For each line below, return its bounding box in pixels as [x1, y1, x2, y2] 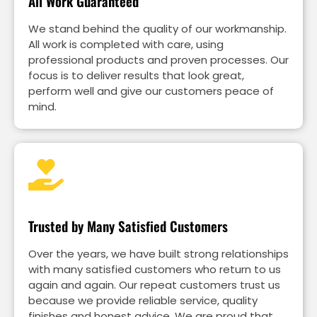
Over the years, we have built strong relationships [28, 246, 289, 261]
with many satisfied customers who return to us [28, 261, 281, 277]
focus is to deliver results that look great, [28, 67, 244, 83]
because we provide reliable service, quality [28, 292, 258, 308]
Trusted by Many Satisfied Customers [28, 216, 228, 236]
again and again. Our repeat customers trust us [28, 277, 280, 292]
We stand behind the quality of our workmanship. [28, 21, 287, 36]
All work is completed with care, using [28, 36, 224, 52]
